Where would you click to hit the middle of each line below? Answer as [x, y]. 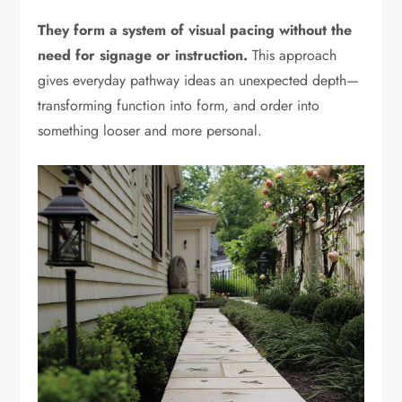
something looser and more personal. [150, 131]
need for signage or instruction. [145, 56]
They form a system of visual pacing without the [195, 31]
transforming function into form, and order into [179, 106]
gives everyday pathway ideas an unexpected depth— [199, 81]
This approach [295, 56]
